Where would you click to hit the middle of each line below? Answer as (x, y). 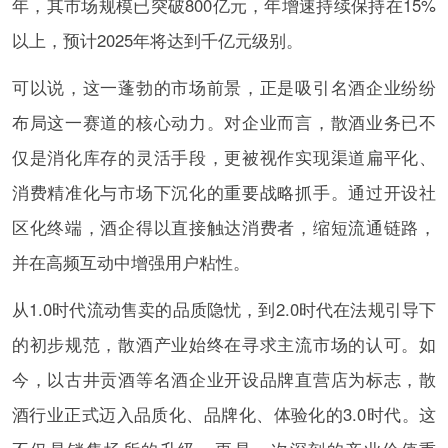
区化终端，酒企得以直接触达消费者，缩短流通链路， (224, 226)
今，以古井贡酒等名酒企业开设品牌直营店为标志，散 (224, 378)
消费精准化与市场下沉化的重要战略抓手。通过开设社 (224, 191)
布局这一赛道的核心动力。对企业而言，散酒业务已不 (224, 121)
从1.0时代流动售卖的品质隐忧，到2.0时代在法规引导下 (224, 308)
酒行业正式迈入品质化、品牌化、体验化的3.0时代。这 (224, 413)
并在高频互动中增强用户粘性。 (130, 261)
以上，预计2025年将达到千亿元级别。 (157, 39)
